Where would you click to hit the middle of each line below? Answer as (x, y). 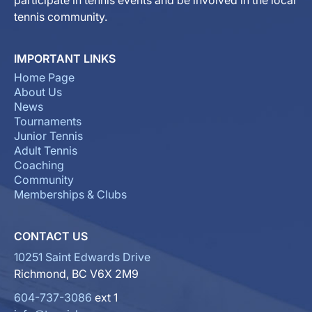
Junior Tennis (48, 136)
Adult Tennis (46, 151)
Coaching (39, 165)
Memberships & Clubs (70, 195)
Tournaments (48, 122)
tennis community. (61, 17)
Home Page (44, 78)
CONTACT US (51, 236)
